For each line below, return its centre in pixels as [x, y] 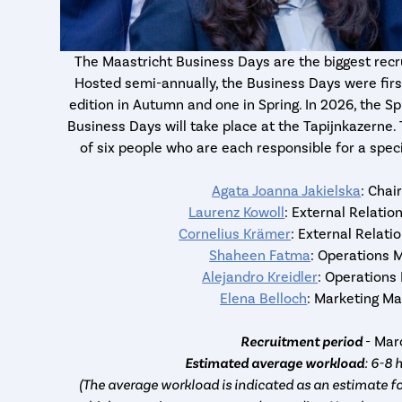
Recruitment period [302, 341]
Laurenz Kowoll [237, 213]
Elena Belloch [264, 299]
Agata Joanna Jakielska [287, 191]
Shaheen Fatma [260, 256]
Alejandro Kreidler [260, 277]
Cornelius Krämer [235, 234]
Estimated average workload [275, 363]
